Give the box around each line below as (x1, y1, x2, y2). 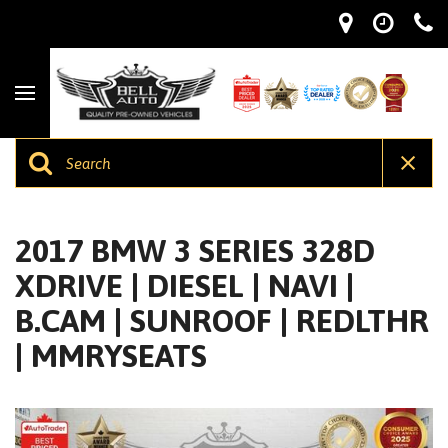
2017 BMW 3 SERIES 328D (15, 232, 375, 269)
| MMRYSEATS (15, 337, 207, 374)
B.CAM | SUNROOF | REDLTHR (15, 302, 429, 339)
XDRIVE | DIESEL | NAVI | (15, 267, 354, 304)
